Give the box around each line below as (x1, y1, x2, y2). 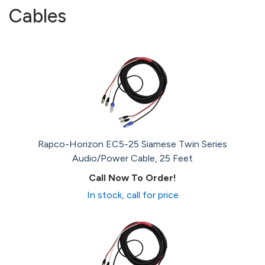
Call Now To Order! (89, 172, 176, 183)
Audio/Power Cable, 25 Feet (72, 153, 193, 164)
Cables (9, 5, 66, 27)
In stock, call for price (86, 189, 179, 201)
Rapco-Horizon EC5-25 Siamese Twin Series (38, 138, 227, 150)
